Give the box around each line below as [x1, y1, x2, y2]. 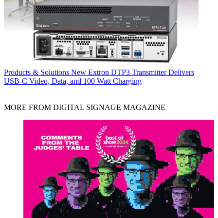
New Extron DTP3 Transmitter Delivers [71, 68, 194, 77]
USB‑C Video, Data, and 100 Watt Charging [4, 77, 142, 86]
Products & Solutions [4, 68, 69, 77]
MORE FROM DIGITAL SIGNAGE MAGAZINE [4, 103, 165, 112]
